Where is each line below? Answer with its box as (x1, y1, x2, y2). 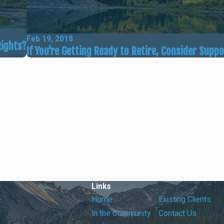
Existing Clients (158, 195, 211, 204)
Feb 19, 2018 (26, 34, 73, 43)
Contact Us (158, 209, 197, 218)
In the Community (91, 209, 151, 218)
